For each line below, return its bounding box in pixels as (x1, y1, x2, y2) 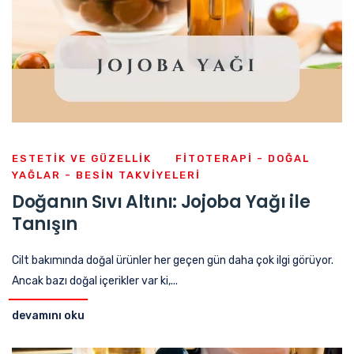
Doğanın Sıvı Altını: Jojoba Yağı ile (12, 189, 311, 214)
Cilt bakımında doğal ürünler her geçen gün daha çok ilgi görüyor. (12, 253, 333, 267)
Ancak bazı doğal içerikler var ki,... (12, 273, 178, 288)
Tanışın (12, 211, 77, 236)
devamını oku (12, 308, 85, 322)
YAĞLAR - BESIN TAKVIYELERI (12, 168, 201, 181)
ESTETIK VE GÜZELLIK (12, 152, 152, 164)
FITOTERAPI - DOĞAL (175, 152, 310, 164)
